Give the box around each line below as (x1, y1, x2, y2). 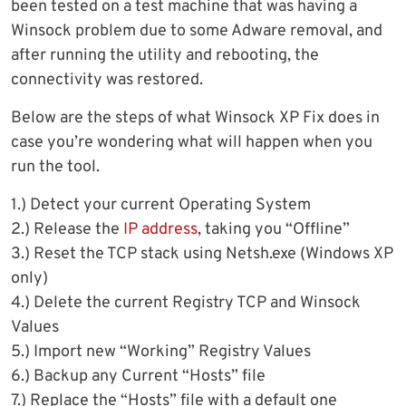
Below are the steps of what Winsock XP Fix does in (11, 108, 380, 130)
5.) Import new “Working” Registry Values (11, 342, 311, 363)
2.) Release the (11, 219, 123, 241)
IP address (123, 219, 198, 241)
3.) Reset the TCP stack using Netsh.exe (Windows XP (11, 244, 393, 266)
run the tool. (11, 157, 100, 179)
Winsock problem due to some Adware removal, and (11, 21, 382, 43)
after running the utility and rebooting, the (11, 45, 319, 67)
